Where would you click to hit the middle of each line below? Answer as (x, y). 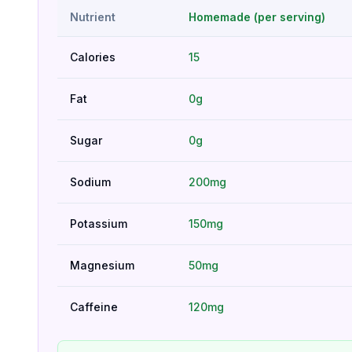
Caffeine (94, 307)
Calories (93, 57)
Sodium (90, 182)
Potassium (99, 224)
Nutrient (93, 17)
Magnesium (102, 265)
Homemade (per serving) (257, 17)
